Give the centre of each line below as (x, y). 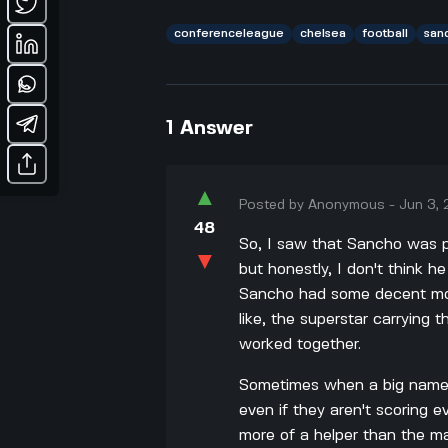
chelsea (323, 33)
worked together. (300, 344)
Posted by (274, 204)
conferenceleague (229, 33)
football (385, 33)
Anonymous (347, 204)
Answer (217, 128)
